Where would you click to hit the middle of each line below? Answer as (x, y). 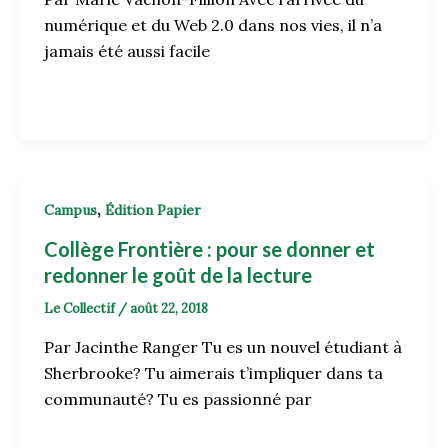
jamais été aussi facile (126, 51)
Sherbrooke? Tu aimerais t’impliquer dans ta (213, 372)
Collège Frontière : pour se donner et (209, 248)
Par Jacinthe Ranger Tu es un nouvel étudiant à (222, 346)
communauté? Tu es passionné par (177, 398)
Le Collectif (80, 308)
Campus (70, 210)
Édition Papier (152, 210)
